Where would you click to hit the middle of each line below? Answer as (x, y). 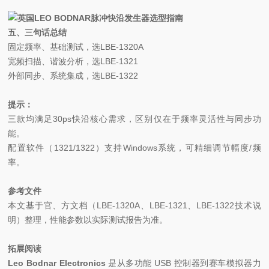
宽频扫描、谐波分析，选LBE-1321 (73, 61)
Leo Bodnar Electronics (58, 263)
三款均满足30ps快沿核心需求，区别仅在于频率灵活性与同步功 (134, 119)
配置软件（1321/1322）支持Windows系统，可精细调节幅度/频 (134, 148)
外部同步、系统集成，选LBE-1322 (73, 76)
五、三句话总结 (38, 32)
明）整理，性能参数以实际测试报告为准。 (88, 220)
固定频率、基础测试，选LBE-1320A (76, 47)
